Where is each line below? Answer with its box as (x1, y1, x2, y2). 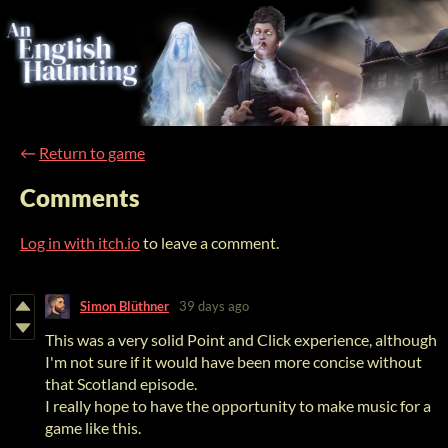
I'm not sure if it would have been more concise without (45, 351, 422, 371)
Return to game (39, 142, 145, 162)
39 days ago (179, 298, 249, 315)
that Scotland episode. (45, 373, 197, 393)
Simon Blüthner (80, 298, 169, 315)
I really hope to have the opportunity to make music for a (45, 395, 431, 415)
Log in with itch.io (20, 232, 140, 252)
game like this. (45, 417, 141, 437)
